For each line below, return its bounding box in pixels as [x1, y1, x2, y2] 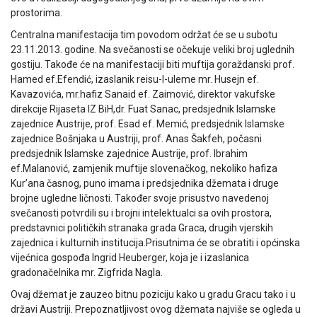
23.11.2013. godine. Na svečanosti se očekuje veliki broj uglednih [11, 44, 294, 56]
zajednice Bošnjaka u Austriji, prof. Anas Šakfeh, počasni [11, 133, 262, 145]
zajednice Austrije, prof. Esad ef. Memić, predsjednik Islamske [11, 118, 284, 130]
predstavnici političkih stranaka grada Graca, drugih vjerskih [11, 222, 273, 234]
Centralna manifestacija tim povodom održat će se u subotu [11, 29, 277, 41]
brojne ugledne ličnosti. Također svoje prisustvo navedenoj [11, 192, 269, 204]
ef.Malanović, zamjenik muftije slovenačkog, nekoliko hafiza [11, 163, 277, 175]
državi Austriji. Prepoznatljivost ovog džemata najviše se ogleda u [11, 304, 301, 316]
